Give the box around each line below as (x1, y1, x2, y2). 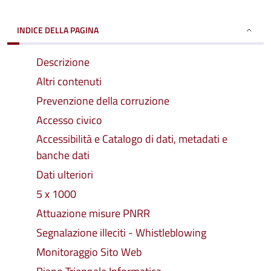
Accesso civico (36, 112, 102, 128)
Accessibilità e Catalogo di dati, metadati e (36, 131, 227, 147)
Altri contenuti (36, 73, 102, 90)
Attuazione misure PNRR (36, 205, 150, 221)
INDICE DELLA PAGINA (17, 24, 99, 36)
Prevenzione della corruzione (36, 93, 169, 109)
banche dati (36, 147, 90, 163)
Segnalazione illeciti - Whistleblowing (36, 224, 206, 241)
